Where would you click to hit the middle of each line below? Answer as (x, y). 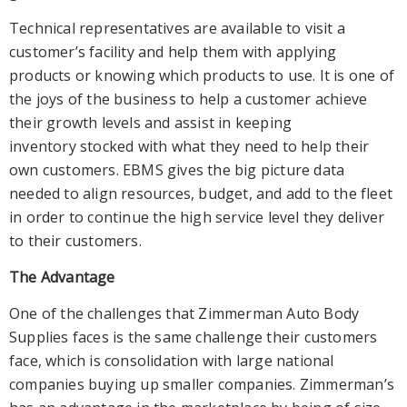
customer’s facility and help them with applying (173, 51)
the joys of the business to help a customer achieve (189, 99)
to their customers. (75, 240)
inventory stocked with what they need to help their (189, 146)
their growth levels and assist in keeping (151, 122)
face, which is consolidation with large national (172, 360)
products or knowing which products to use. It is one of (202, 75)
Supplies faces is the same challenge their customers (194, 337)
